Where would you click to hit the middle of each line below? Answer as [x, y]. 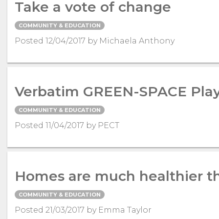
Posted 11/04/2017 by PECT [67, 125]
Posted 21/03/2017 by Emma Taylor [83, 210]
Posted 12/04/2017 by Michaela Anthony [95, 41]
